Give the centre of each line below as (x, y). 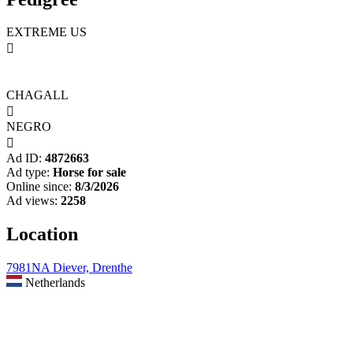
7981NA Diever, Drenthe (69, 268)
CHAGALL (37, 95)
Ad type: (28, 173)
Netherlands (54, 283)
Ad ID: (24, 158)
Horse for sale (89, 173)
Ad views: (32, 201)
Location (42, 234)
